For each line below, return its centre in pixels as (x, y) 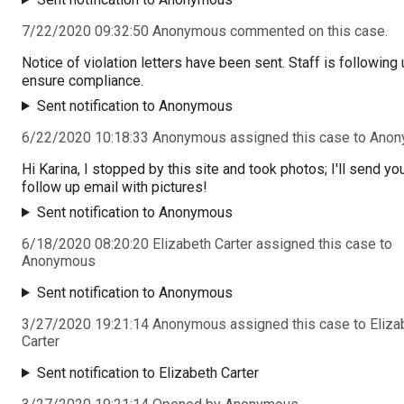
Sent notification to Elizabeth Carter (147, 372)
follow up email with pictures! (115, 187)
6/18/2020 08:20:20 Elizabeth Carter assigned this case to (207, 243)
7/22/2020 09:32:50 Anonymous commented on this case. (205, 31)
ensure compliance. (83, 80)
